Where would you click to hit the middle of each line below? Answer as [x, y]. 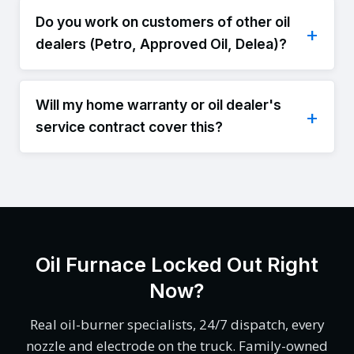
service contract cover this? [129, 127]
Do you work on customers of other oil [163, 22]
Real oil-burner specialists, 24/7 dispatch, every [177, 324]
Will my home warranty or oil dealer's [158, 105]
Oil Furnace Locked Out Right [177, 264]
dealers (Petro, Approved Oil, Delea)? [161, 44]
